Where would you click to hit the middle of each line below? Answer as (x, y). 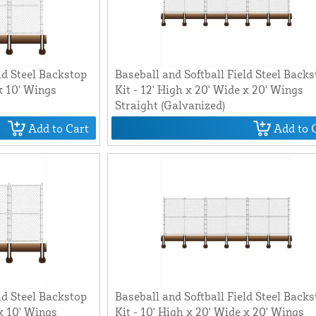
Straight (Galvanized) (170, 105)
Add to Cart (59, 128)
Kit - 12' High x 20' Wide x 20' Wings (209, 90)
